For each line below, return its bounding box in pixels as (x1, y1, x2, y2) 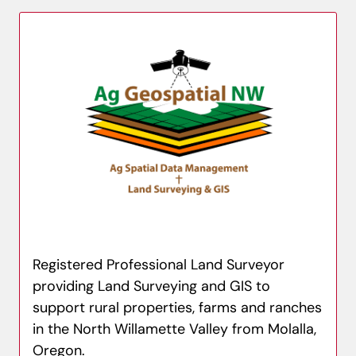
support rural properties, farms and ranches (33, 298, 322, 317)
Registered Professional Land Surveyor (33, 255, 284, 274)
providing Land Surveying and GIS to (33, 277, 270, 296)
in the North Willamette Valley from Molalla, (33, 319, 316, 339)
